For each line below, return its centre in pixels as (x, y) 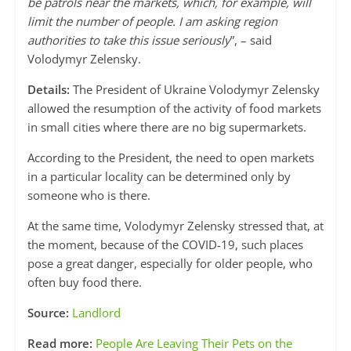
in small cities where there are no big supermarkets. (166, 127)
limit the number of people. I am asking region (152, 22)
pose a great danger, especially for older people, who (170, 264)
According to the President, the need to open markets (170, 158)
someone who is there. (89, 195)
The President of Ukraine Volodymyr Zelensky (194, 90)
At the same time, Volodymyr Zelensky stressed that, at (175, 226)
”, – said (251, 40)
